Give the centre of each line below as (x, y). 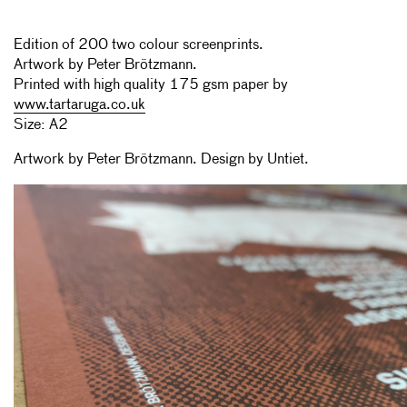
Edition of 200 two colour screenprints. (139, 45)
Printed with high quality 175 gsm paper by (151, 85)
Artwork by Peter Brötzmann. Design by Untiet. (161, 159)
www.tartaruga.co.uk (79, 105)
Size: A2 (41, 125)
